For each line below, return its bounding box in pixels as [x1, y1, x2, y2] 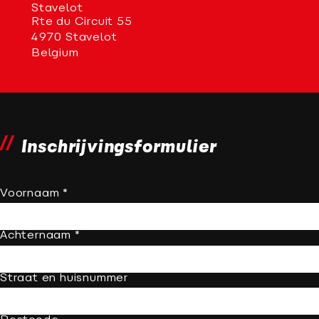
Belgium [31, 47, 79, 59]
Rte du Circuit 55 [31, 16, 132, 28]
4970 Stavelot [31, 31, 117, 43]
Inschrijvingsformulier [21, 139, 218, 157]
